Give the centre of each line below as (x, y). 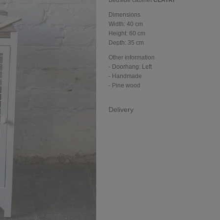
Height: (119, 33)
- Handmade (125, 76)
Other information (132, 57)
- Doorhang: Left (130, 67)
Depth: (118, 43)
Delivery (121, 110)
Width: (118, 24)
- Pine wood (124, 85)
